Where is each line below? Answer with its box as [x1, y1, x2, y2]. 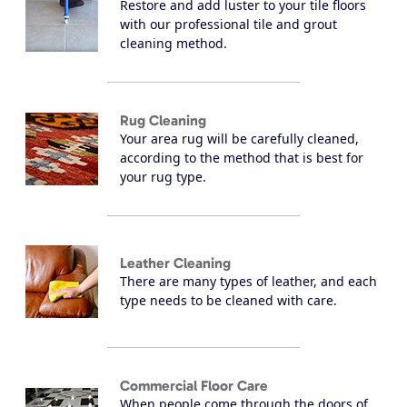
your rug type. [120, 168, 206, 186]
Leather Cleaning [120, 253, 231, 272]
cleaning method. [120, 35, 227, 53]
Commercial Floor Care [120, 377, 268, 395]
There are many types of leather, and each [120, 272, 377, 290]
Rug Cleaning [120, 112, 206, 130]
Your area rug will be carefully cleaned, [120, 130, 359, 148]
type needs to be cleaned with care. [120, 291, 337, 309]
